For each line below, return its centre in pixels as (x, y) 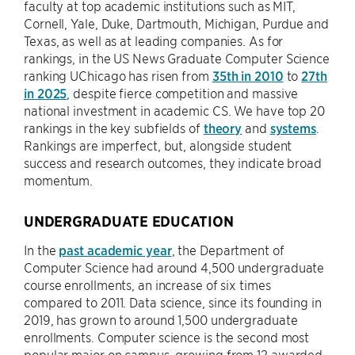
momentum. (59, 180)
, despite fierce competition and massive (183, 93)
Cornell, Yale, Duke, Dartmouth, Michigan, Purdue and (176, 23)
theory (223, 128)
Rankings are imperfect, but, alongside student (158, 145)
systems (293, 128)
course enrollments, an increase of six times (147, 285)
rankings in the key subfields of (114, 128)
